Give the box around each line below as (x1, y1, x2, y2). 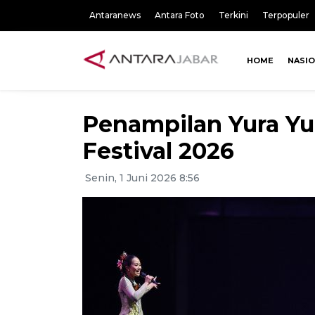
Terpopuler (262, 10, 309, 20)
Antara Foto (155, 10, 205, 20)
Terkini (219, 10, 248, 20)
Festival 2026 (82, 137, 234, 165)
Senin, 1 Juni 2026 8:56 (82, 172, 200, 184)
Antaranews (89, 10, 141, 20)
